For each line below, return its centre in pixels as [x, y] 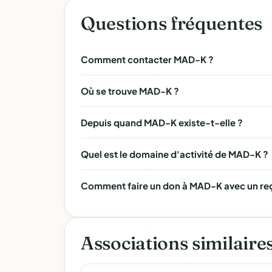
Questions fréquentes [172, 23]
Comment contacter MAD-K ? [147, 59]
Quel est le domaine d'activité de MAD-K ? [175, 154]
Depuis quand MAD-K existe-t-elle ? [162, 122]
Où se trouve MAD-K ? [130, 91]
